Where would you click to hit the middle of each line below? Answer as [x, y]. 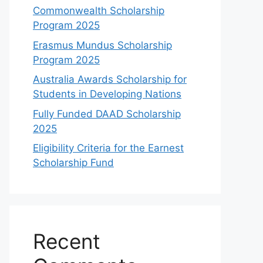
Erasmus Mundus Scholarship [102, 45]
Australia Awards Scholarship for [110, 79]
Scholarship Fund [73, 163]
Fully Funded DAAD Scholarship [107, 114]
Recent [67, 241]
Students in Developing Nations [107, 94]
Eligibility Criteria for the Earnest [108, 148]
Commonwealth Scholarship [99, 11]
